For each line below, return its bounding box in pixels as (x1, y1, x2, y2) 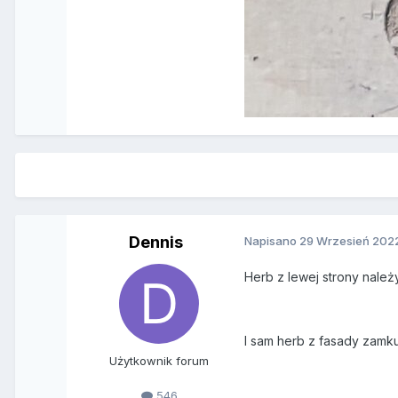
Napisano (244, 234, 300, 249)
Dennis (128, 233, 183, 252)
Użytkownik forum (109, 354, 210, 369)
